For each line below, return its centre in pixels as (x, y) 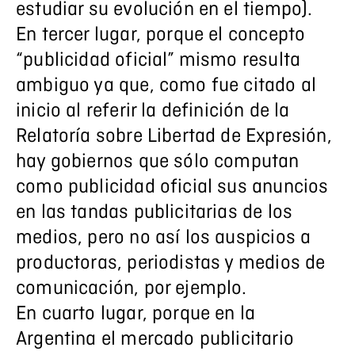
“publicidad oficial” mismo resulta (158, 61)
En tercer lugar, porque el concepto (161, 35)
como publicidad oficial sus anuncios (172, 187)
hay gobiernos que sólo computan (158, 162)
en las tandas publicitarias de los (155, 213)
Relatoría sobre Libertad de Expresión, (174, 137)
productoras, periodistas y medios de (171, 263)
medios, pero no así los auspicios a (164, 238)
